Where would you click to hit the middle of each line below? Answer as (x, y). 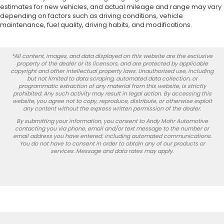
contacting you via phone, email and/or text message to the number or (112, 128)
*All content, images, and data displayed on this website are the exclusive (112, 56)
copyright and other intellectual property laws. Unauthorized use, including (112, 71)
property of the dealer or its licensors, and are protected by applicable (112, 63)
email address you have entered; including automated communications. (112, 136)
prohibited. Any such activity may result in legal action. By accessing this (112, 93)
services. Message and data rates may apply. (112, 151)
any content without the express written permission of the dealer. (112, 108)
